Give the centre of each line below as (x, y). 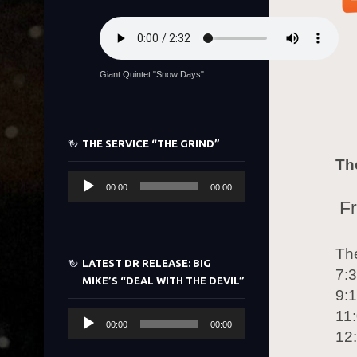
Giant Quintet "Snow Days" (152, 74)
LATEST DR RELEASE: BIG (147, 263)
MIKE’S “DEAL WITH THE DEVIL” (163, 280)
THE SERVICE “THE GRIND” (151, 143)
